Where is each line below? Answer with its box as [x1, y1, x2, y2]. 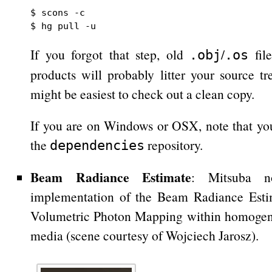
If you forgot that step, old [30, 46, 189, 63]
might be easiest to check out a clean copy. [30, 85, 254, 103]
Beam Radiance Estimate [30, 168, 191, 186]
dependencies [50, 138, 144, 153]
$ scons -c [30, 7, 85, 18]
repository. [144, 136, 203, 154]
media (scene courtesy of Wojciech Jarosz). [30, 226, 259, 244]
